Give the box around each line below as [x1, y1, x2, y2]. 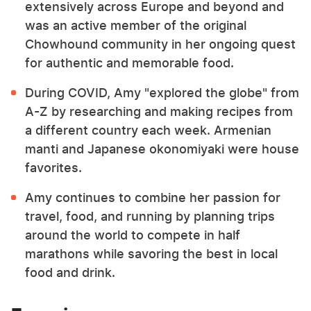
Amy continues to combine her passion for [25, 190, 280, 205]
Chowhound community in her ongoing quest [25, 37, 296, 51]
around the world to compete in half [25, 228, 240, 242]
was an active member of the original [25, 18, 246, 33]
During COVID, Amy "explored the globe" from [25, 85, 299, 100]
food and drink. [25, 265, 115, 280]
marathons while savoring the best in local [25, 246, 278, 261]
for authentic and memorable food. [25, 56, 234, 70]
